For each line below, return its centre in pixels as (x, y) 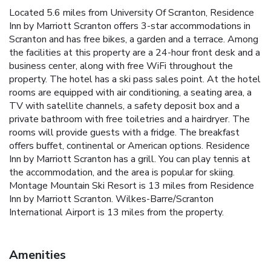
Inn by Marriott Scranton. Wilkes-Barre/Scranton (111, 199)
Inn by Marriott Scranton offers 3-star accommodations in (130, 26)
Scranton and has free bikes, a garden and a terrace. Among (134, 39)
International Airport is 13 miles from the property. (116, 212)
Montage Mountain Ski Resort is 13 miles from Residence (132, 185)
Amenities (38, 255)
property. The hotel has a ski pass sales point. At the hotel (135, 79)
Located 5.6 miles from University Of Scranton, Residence (132, 12)
